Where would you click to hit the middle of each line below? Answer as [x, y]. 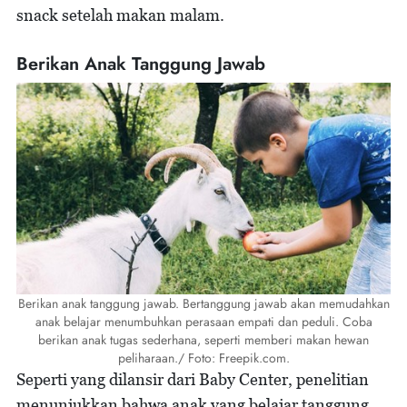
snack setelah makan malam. [120, 15]
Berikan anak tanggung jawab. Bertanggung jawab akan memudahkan [203, 303]
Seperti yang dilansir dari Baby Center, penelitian [193, 379]
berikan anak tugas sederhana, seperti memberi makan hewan [203, 339]
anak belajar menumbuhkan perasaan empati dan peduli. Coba [203, 321]
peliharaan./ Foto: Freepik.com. [203, 357]
